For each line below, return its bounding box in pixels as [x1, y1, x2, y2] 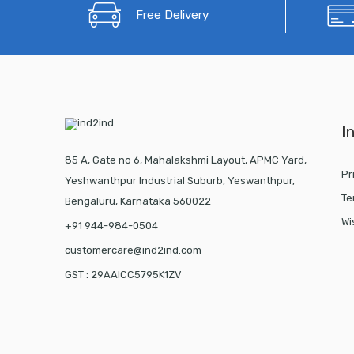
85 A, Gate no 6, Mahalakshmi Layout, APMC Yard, [64, 154, 307, 167]
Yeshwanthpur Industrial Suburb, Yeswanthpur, [64, 175, 295, 187]
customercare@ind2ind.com [64, 244, 201, 257]
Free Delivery [135, 8, 209, 23]
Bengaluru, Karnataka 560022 [64, 195, 211, 208]
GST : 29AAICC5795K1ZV [64, 269, 182, 281]
